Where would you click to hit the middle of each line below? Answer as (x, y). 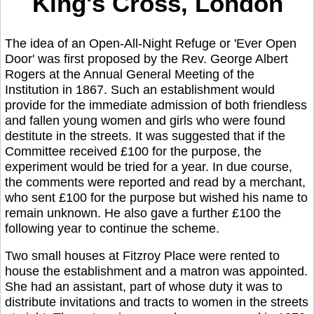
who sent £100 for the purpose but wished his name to (156, 197)
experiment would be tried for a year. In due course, (149, 166)
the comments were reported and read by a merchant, (155, 182)
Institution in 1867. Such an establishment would (140, 89)
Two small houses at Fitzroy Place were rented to (142, 256)
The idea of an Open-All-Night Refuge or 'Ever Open (151, 43)
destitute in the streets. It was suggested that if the (145, 136)
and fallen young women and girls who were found (145, 120)
